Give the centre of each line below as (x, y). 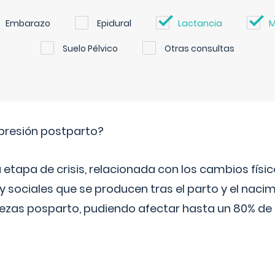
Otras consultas (199, 48)
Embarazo (28, 23)
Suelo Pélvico (90, 48)
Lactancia (200, 23)
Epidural (114, 23)
